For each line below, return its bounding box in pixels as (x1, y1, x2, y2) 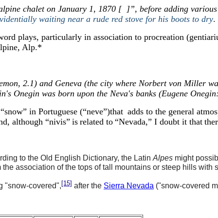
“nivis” (43, 117, 70, 127)
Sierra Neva (104, 182, 145, 190)
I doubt (152, 117, 180, 127)
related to (80, 117, 113, 127)
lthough (16, 117, 43, 127)
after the (72, 182, 104, 190)
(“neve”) (77, 107, 110, 116)
